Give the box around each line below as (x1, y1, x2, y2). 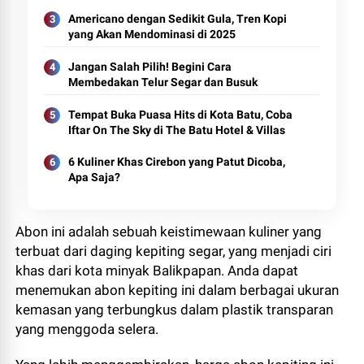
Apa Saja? (68, 171, 121, 184)
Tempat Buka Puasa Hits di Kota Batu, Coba (68, 108, 293, 121)
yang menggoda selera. (15, 321, 159, 337)
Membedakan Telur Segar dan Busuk (68, 76, 258, 89)
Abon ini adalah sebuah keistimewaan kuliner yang (15, 223, 323, 240)
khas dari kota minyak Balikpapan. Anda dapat (15, 262, 299, 279)
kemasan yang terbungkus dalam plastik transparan (15, 301, 334, 318)
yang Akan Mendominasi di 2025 (68, 28, 236, 41)
